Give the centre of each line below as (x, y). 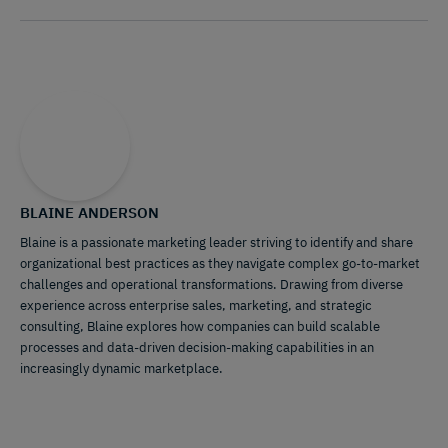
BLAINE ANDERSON (89, 212)
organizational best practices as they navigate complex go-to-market (220, 263)
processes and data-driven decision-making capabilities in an (197, 347)
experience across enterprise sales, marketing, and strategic (196, 305)
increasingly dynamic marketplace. (121, 368)
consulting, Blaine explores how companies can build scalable (200, 326)
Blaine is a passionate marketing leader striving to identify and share (216, 242)
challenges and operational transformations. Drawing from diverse (211, 284)
